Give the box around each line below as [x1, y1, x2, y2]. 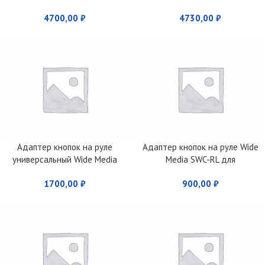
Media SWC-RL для [165, 153, 235, 165]
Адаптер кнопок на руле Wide [142, 141, 258, 153]
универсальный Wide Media [12, 153, 117, 165]
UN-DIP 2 [48, 166, 82, 177]
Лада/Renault [173, 166, 227, 177]
